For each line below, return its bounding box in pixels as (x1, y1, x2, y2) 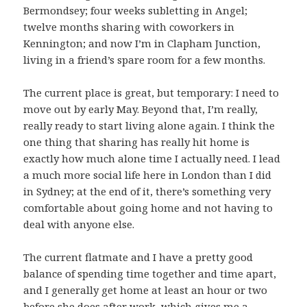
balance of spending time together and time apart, (23, 267, 277, 281)
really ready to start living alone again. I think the (23, 119, 275, 133)
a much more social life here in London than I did (23, 168, 272, 182)
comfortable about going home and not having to (23, 201, 273, 215)
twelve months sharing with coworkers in (23, 20, 235, 34)
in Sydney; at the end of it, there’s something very (23, 184, 271, 199)
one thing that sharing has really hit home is (23, 135, 250, 149)
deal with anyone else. (23, 217, 135, 232)
